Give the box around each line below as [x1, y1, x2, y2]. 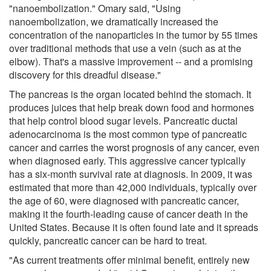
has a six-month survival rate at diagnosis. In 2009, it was [9, 166, 252, 181]
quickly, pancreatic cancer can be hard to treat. [9, 233, 207, 247]
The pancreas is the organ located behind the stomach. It [9, 87, 251, 101]
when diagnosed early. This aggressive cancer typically [9, 153, 246, 168]
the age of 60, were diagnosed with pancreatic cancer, [9, 193, 239, 207]
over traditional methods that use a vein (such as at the [9, 41, 241, 55]
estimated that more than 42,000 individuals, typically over [9, 180, 256, 194]
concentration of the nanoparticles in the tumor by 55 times [9, 27, 258, 42]
